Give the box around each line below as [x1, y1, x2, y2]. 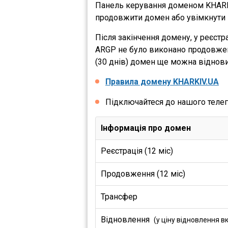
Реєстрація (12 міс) [101, 146, 173, 156]
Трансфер [101, 192, 139, 202]
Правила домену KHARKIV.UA [105, 77, 219, 87]
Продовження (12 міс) [101, 169, 185, 179]
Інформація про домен [101, 123, 191, 133]
